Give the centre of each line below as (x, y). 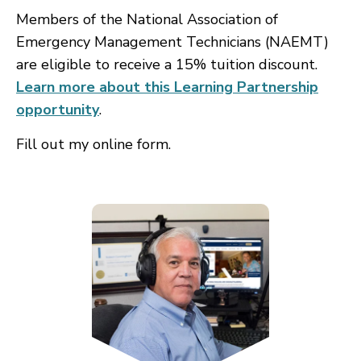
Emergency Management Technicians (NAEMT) (172, 42)
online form (131, 144)
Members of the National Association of (147, 19)
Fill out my (54, 144)
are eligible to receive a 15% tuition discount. (167, 64)
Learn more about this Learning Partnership (167, 87)
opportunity (58, 110)
